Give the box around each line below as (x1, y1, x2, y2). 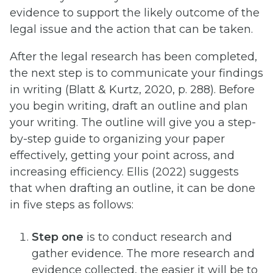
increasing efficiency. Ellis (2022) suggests (10, 165, 239, 179)
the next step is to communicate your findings (10, 66, 263, 80)
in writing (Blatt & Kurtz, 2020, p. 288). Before (10, 83, 255, 97)
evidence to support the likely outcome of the (10, 6, 260, 20)
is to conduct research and (83, 230, 232, 244)
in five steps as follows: (10, 198, 133, 212)
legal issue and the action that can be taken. (10, 23, 253, 37)
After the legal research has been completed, (10, 50, 257, 64)
